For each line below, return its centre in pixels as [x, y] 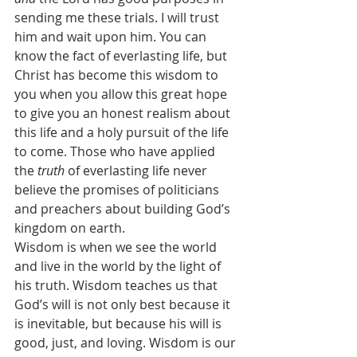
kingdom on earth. [70, 228]
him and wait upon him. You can [112, 37]
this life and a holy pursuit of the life [123, 132]
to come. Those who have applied [116, 151]
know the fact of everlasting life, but [122, 56]
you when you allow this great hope [122, 94]
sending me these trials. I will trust [118, 18]
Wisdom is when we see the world [117, 247]
